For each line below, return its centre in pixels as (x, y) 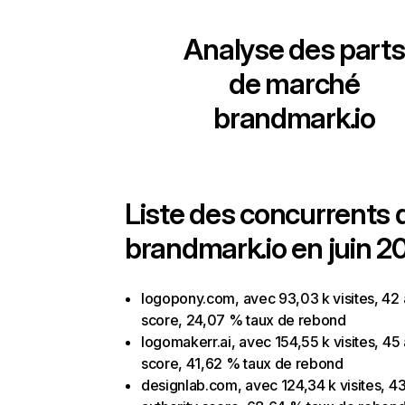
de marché (294, 84)
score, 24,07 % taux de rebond (244, 320)
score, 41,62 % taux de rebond (242, 363)
